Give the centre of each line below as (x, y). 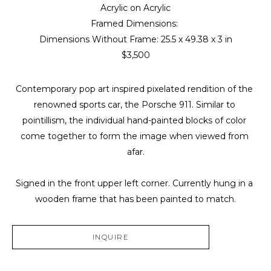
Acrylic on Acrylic (135, 8)
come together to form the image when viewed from (134, 136)
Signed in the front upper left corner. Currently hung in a (134, 184)
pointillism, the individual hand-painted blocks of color (134, 121)
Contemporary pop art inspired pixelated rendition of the (134, 89)
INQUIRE (111, 237)
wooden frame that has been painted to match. (135, 199)
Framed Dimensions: (135, 24)
